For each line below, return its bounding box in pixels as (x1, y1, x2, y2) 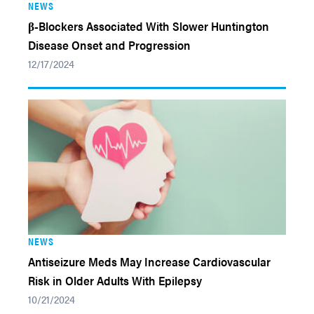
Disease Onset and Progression (28, 36, 191, 53)
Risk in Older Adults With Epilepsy (28, 272, 202, 289)
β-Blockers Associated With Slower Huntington (28, 18, 269, 34)
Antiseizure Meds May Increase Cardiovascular (28, 253, 271, 270)
